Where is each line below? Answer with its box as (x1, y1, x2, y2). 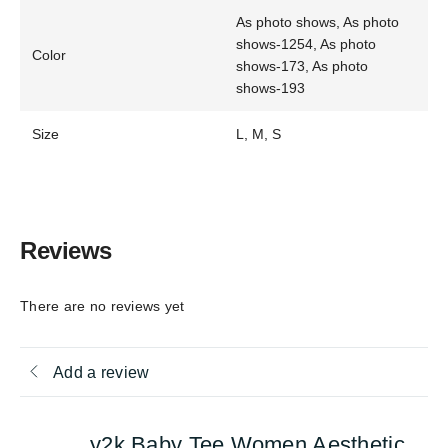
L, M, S (236, 126, 281, 142)
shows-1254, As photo (236, 36, 376, 52)
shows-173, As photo (236, 58, 368, 74)
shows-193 (236, 80, 305, 96)
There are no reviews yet (20, 298, 185, 314)
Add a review (53, 363, 150, 381)
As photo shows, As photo (236, 14, 399, 30)
